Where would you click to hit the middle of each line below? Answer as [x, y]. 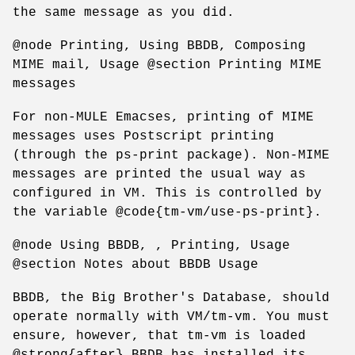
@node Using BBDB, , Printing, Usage [151, 245]
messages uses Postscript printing [143, 136]
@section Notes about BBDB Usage [136, 264]
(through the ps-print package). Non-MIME [171, 155]
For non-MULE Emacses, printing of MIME [163, 117]
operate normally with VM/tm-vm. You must [171, 317]
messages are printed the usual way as [159, 174]
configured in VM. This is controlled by [167, 193]
